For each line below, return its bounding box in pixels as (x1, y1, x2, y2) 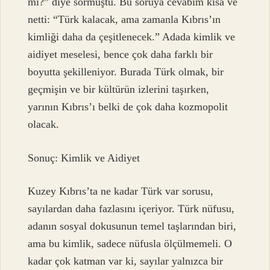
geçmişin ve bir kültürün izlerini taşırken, (28, 83, 210, 96)
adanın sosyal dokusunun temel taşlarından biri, (28, 220, 237, 233)
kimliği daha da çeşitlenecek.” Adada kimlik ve (28, 31, 236, 43)
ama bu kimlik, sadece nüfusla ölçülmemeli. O (28, 237, 233, 250)
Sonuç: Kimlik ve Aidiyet (28, 151, 140, 164)
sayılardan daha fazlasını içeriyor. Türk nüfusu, (28, 202, 235, 215)
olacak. (28, 118, 60, 131)
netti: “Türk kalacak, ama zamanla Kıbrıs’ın (28, 13, 221, 26)
